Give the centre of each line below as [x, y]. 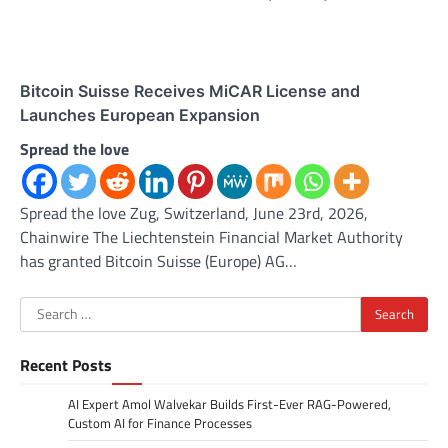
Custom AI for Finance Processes [160, 422]
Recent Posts [66, 364]
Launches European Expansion [140, 114]
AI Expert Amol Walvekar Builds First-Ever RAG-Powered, [229, 403]
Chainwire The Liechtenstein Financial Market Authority [211, 236]
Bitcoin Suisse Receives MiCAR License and [190, 90]
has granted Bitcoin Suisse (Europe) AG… [158, 260]
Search [42, 307]
